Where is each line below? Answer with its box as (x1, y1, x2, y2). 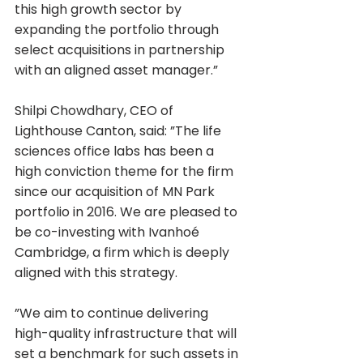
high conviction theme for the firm (15, 161, 237, 181)
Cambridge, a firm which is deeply (15, 242, 233, 262)
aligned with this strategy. (15, 263, 177, 282)
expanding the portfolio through (15, 19, 222, 39)
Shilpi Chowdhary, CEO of (15, 100, 177, 120)
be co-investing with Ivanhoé (15, 222, 203, 241)
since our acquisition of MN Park (15, 181, 218, 201)
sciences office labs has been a (15, 141, 217, 160)
